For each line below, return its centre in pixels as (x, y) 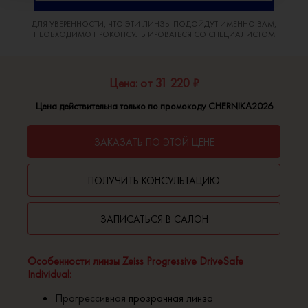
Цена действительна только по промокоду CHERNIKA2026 (154, 106)
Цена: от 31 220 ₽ (154, 82)
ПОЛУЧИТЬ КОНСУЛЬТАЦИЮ (154, 180)
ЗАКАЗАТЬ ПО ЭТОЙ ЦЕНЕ (154, 142)
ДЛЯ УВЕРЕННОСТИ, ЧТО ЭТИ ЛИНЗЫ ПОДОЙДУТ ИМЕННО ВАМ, (154, 24)
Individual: (49, 274)
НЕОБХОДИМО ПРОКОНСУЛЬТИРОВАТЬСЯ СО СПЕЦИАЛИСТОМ (154, 34)
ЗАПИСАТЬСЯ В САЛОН (154, 219)
